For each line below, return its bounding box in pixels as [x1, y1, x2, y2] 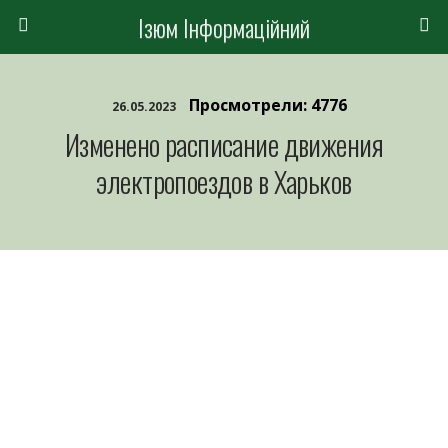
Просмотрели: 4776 [188, 94, 347, 116]
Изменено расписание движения [65, 123, 383, 165]
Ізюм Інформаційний [138, 9, 310, 45]
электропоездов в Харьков [96, 160, 352, 202]
